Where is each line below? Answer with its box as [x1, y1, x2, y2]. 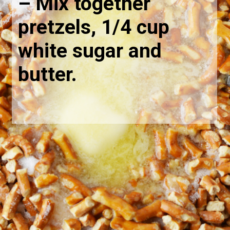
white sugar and [17, 39, 162, 63]
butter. [17, 63, 77, 87]
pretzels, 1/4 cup [17, 15, 169, 40]
